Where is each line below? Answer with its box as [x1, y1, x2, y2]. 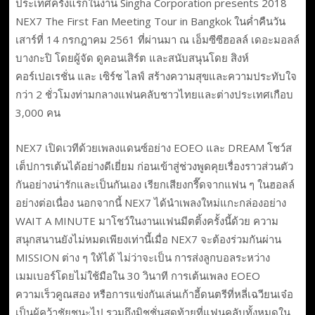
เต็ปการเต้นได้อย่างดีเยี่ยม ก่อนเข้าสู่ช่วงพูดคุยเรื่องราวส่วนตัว [15, 159, 293, 174]
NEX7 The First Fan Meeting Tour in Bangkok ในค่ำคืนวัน [15, 13, 285, 28]
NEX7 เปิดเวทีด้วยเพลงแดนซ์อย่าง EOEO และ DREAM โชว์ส [15, 141, 292, 155]
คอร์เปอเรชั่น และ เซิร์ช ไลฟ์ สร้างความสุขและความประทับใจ [15, 68, 297, 83]
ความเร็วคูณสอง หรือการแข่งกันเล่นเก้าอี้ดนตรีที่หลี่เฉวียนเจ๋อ [15, 287, 293, 302]
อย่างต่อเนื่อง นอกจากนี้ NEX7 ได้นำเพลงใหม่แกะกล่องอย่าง [15, 195, 286, 210]
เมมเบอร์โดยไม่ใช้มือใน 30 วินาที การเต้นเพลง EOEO [15, 269, 260, 283]
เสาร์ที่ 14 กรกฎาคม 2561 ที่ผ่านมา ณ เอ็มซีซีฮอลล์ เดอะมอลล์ [15, 32, 300, 46]
